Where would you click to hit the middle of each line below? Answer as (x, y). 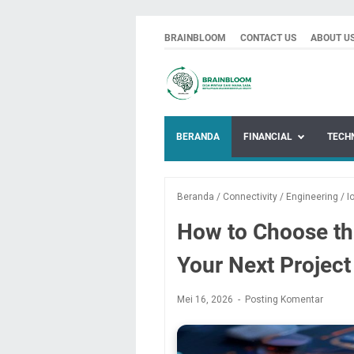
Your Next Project (264, 265)
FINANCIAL (268, 136)
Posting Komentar (284, 299)
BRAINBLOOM (195, 38)
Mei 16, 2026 (206, 299)
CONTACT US (268, 38)
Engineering (312, 196)
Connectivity (250, 196)
